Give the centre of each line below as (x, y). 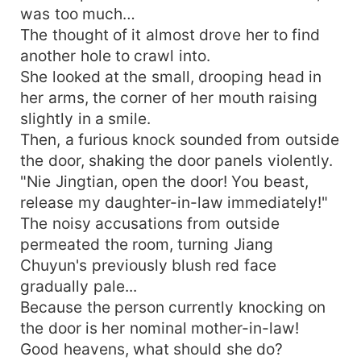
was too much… (78, 13)
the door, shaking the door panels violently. (176, 160)
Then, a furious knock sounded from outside (180, 139)
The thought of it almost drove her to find (170, 34)
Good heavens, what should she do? (152, 349)
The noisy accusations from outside (150, 223)
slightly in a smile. (86, 118)
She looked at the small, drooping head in (171, 76)
